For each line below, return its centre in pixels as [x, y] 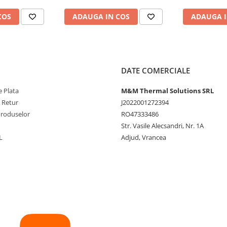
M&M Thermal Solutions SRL [167, 90]
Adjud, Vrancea [144, 137]
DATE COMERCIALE [156, 70]
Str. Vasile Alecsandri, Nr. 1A [162, 125]
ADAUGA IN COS [101, 16]
